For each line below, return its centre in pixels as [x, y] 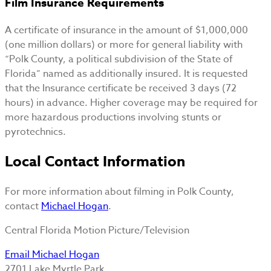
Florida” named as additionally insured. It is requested [126, 73]
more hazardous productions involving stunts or [113, 117]
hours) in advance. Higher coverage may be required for [131, 103]
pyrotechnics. [35, 132]
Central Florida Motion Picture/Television [97, 230]
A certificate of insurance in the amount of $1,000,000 [126, 30]
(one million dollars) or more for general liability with [124, 44]
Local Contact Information [95, 162]
